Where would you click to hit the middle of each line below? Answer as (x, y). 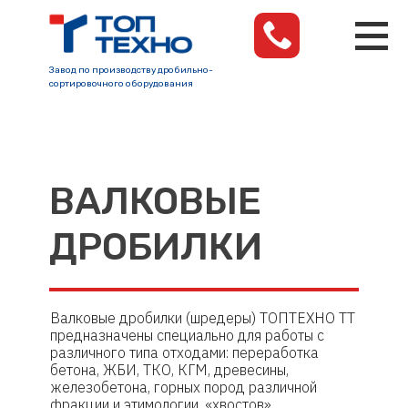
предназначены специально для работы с (187, 335)
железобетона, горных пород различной (183, 387)
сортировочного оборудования (121, 84)
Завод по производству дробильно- (131, 70)
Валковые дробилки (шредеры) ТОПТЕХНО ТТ (202, 318)
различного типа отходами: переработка (184, 352)
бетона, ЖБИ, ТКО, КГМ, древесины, (169, 370)
